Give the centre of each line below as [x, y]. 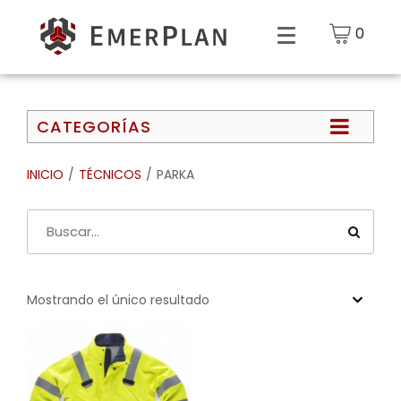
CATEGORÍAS [94, 126]
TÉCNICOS [110, 175]
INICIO [45, 175]
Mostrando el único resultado [118, 299]
